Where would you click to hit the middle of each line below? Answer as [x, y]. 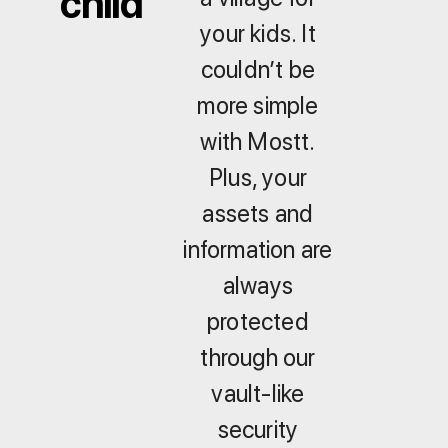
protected [258, 322]
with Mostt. [258, 142]
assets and [258, 214]
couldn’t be [258, 70]
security [258, 430]
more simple [258, 106]
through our [258, 358]
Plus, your [257, 178]
